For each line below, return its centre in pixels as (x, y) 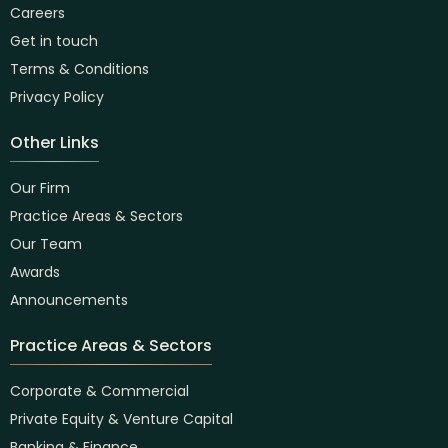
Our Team (46, 244)
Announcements (69, 300)
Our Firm (40, 188)
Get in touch (54, 41)
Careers (37, 13)
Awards (35, 272)
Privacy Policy (57, 97)
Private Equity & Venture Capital (121, 419)
